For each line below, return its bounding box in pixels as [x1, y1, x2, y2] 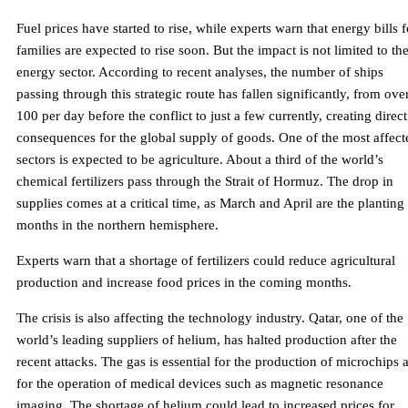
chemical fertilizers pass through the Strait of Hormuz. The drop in [16, 174, 393, 189]
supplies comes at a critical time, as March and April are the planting [16, 196, 404, 211]
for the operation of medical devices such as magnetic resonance [16, 376, 383, 392]
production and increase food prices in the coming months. [16, 275, 352, 291]
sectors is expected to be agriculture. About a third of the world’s [16, 152, 383, 168]
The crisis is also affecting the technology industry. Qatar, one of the [16, 311, 403, 326]
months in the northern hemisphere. [16, 218, 219, 233]
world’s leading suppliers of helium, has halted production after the [16, 332, 397, 348]
